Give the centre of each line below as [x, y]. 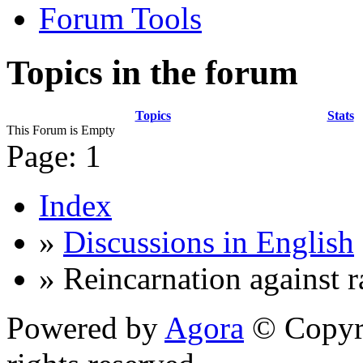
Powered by [85, 327]
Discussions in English [209, 241]
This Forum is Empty [61, 130]
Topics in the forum [152, 72]
